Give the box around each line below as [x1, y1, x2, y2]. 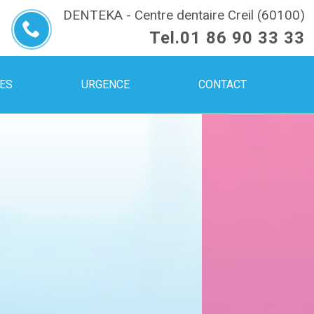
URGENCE [81, 77, 130, 91]
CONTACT [198, 77, 247, 91]
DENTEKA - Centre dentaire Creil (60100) [62, 7, 305, 23]
